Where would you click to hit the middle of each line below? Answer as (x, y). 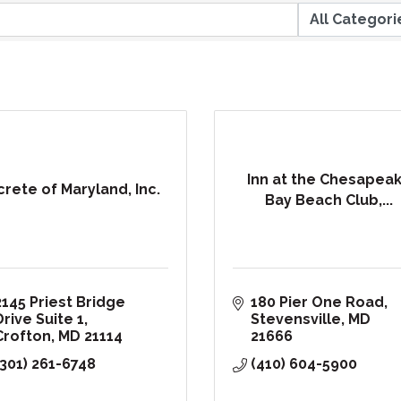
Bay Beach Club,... (329, 200)
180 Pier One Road (317, 303)
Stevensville (296, 320)
